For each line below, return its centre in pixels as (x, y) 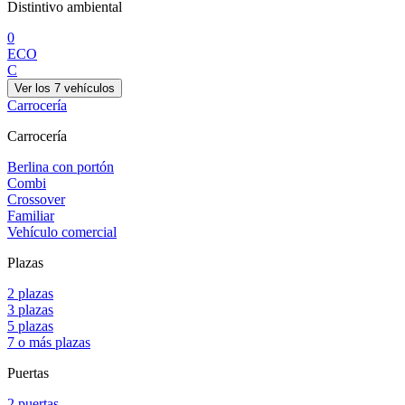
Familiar (31, 215)
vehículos (88, 88)
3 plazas (30, 309)
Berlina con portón (61, 166)
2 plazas (30, 293)
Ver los (34, 88)
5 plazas (30, 325)
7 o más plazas (49, 342)
